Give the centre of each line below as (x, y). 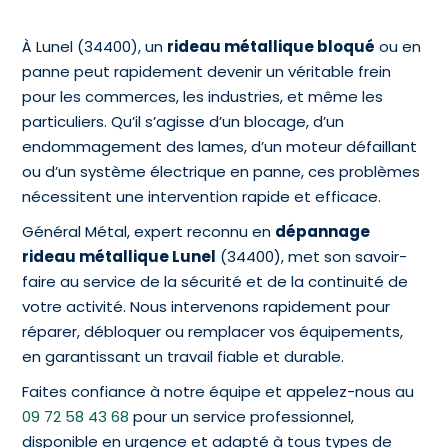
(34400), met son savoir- (312, 256)
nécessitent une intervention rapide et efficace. (202, 196)
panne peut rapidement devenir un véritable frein (207, 71)
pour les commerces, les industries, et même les (203, 96)
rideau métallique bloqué (271, 46)
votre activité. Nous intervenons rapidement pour (206, 306)
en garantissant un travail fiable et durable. (183, 356)
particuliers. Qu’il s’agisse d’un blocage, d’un (183, 121)
